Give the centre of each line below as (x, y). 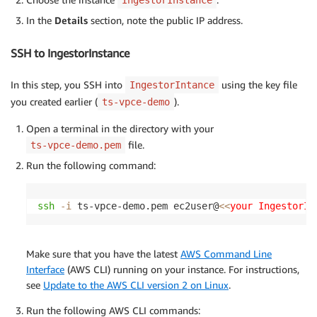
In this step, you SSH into (68, 84)
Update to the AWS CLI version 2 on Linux (136, 284)
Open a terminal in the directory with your (120, 128)
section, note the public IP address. (165, 20)
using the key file (258, 84)
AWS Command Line (226, 253)
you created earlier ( (54, 101)
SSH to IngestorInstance (70, 53)
